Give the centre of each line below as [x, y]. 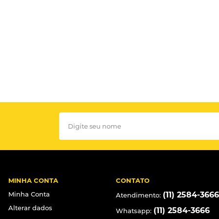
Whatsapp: [134, 210]
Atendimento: [139, 195]
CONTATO [132, 180]
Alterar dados [31, 208]
